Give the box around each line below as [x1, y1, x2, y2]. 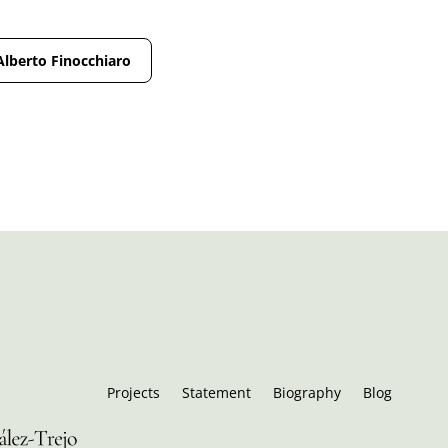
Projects [107, 383, 161, 402]
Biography [273, 383, 342, 402]
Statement [182, 383, 252, 402]
